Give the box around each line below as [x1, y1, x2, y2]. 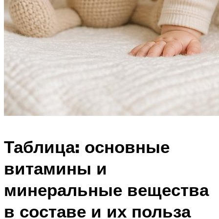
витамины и [4, 157, 107, 179]
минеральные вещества [4, 179, 209, 201]
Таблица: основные [4, 136, 170, 158]
